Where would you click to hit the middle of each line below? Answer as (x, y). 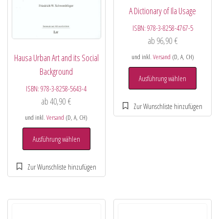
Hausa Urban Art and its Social (56, 57)
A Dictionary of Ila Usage (163, 11)
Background (56, 71)
